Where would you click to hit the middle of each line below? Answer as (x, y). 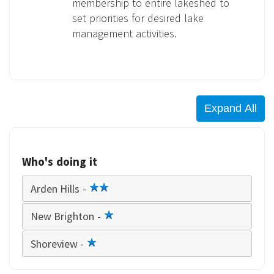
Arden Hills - (60, 188)
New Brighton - (67, 216)
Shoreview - (59, 243)
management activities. (124, 33)
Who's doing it (60, 161)
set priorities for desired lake (138, 18)
